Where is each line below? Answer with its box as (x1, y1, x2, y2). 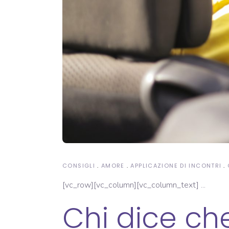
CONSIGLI (62, 161, 95, 170)
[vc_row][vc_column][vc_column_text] (62, 179, 201, 191)
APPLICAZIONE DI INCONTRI (130, 161, 222, 170)
